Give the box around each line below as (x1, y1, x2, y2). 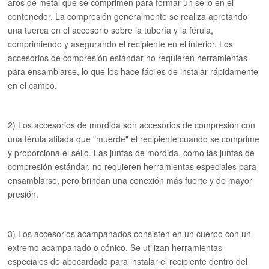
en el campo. (8, 79, 58, 91)
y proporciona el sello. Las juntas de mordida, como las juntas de (8, 147, 255, 159)
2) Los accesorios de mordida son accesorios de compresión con (8, 119, 256, 131)
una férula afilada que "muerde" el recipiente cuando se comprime (8, 133, 260, 145)
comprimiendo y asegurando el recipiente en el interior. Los (8, 38, 234, 50)
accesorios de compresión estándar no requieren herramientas (8, 52, 248, 64)
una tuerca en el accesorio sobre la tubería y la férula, (8, 24, 214, 36)
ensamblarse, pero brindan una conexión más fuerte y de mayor (8, 174, 253, 186)
